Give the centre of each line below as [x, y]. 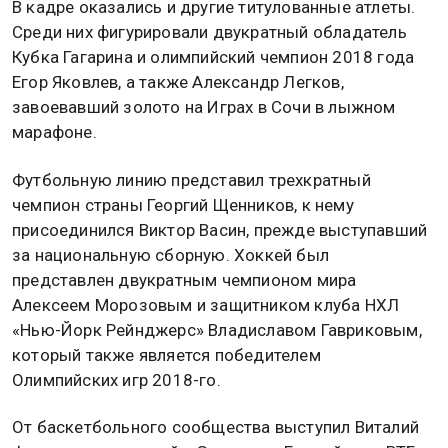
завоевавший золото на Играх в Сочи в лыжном [204, 107]
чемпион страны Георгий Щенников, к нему [183, 204]
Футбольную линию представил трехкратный [191, 179]
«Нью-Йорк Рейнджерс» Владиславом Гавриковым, [217, 329]
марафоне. [54, 132]
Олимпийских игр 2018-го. [116, 379]
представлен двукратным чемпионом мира [184, 279]
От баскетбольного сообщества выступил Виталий [215, 426]
